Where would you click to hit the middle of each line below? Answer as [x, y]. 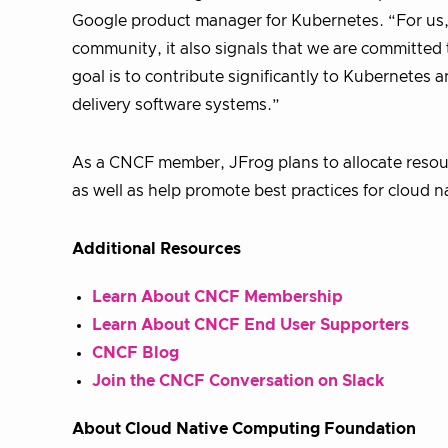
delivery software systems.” [176, 105]
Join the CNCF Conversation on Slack [238, 381]
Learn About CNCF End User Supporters [250, 325]
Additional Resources [156, 249]
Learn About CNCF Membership [217, 297]
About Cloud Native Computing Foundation [244, 429]
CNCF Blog [135, 353]
